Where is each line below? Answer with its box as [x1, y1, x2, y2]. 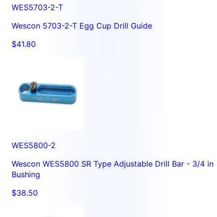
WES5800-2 [12, 140, 56, 150]
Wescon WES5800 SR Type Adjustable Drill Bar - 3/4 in [12, 158, 214, 169]
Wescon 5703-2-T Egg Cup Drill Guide [12, 20, 152, 31]
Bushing [12, 169, 40, 179]
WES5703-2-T [12, 2, 63, 12]
